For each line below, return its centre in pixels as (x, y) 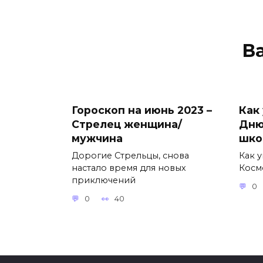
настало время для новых (129, 168)
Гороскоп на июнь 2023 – (142, 110)
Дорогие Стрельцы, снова (130, 155)
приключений (104, 180)
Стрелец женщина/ (127, 124)
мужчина (97, 138)
